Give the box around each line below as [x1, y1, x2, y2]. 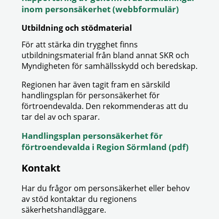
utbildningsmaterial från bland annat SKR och [22, 50, 189, 61]
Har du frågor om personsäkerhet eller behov [22, 183, 190, 194]
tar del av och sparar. [22, 111, 100, 122]
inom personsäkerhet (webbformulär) [22, 3, 179, 15]
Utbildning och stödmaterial [22, 22, 132, 33]
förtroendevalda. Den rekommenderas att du [22, 101, 188, 111]
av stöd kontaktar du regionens [22, 194, 137, 204]
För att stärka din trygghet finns [22, 39, 138, 50]
